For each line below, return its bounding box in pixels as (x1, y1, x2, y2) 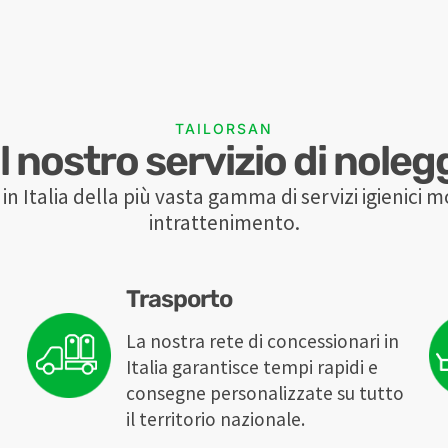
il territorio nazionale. (126, 407, 306, 432)
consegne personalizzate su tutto (126, 381, 405, 406)
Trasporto (126, 285, 233, 314)
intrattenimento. (148, 209, 300, 237)
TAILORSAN (175, 120, 273, 138)
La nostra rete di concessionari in (126, 329, 400, 354)
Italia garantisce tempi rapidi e (126, 355, 379, 380)
